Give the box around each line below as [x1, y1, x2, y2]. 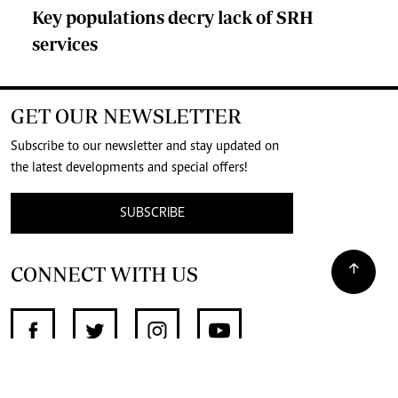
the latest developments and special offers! [11, 161, 248, 176]
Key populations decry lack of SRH [32, 7, 314, 28]
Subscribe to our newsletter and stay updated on [11, 139, 279, 155]
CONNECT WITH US [11, 262, 198, 287]
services [32, 34, 98, 55]
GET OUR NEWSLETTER [11, 104, 242, 129]
